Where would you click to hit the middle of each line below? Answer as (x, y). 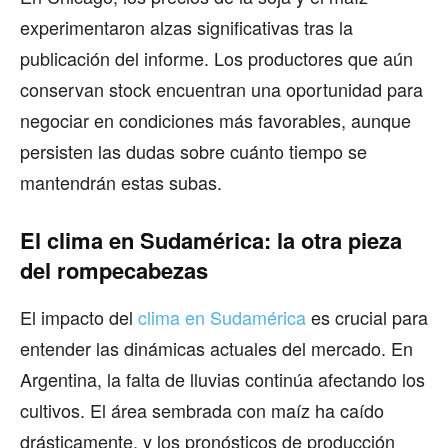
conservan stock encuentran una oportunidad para (221, 88)
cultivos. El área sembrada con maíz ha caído (202, 409)
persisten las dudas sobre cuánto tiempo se (193, 150)
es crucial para (367, 316)
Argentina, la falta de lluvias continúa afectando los (222, 378)
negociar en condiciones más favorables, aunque (215, 119)
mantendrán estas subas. (121, 181)
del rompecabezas (114, 269)
